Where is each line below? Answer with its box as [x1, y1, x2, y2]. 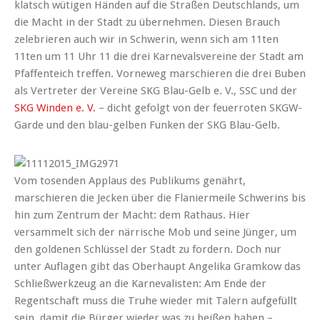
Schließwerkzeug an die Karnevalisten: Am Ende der [14, 277, 266, 291]
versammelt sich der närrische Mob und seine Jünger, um [14, 226, 296, 239]
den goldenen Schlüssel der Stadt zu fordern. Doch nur [14, 243, 281, 256]
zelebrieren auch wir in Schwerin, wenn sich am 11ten [14, 33, 279, 46]
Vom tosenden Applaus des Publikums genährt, [14, 174, 246, 188]
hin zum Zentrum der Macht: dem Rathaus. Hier [14, 209, 250, 222]
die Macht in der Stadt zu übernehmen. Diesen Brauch [14, 16, 280, 29]
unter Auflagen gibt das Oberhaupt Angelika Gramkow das [14, 260, 301, 274]
